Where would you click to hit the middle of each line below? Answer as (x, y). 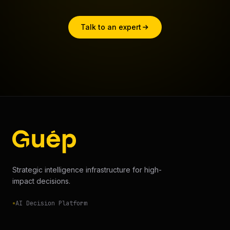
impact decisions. (41, 181)
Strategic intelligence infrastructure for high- (87, 170)
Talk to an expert (111, 27)
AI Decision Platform (51, 204)
